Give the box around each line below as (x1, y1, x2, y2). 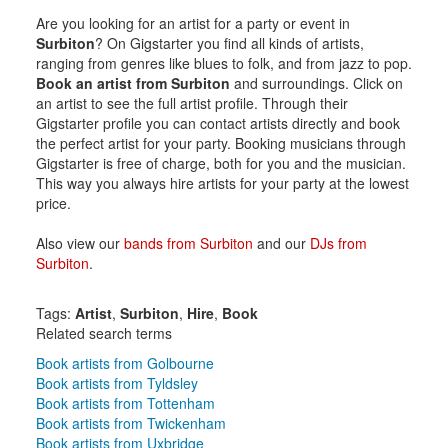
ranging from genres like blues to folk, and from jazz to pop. (35, 52, 412, 73)
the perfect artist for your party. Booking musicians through (35, 132, 406, 153)
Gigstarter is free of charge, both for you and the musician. (35, 152, 406, 173)
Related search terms (35, 322, 172, 343)
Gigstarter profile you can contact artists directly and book (35, 112, 400, 133)
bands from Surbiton (123, 232, 253, 253)
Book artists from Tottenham (35, 392, 215, 413)
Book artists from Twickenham (35, 412, 226, 433)
